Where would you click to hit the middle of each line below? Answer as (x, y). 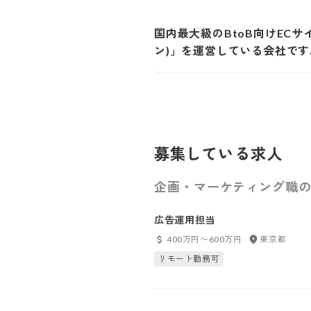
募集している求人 (218, 154)
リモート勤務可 (189, 259)
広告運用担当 (185, 220)
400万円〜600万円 (204, 239)
